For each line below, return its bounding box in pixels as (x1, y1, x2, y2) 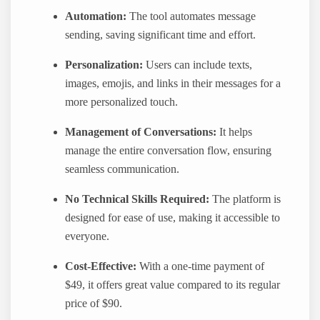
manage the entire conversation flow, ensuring (65, 144, 272, 158)
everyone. (65, 230, 110, 244)
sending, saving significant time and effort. (65, 29, 256, 42)
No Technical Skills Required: (65, 193, 210, 206)
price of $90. (65, 297, 123, 311)
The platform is (209, 193, 281, 206)
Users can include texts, (143, 59, 253, 72)
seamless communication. (65, 163, 180, 176)
